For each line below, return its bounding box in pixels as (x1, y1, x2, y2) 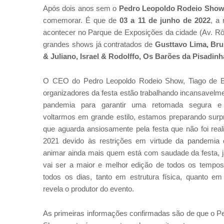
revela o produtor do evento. (43, 185, 134, 193)
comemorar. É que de (43, 16, 120, 25)
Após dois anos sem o (43, 4, 119, 13)
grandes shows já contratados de (43, 40, 155, 49)
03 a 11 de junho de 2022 (119, 16, 210, 25)
